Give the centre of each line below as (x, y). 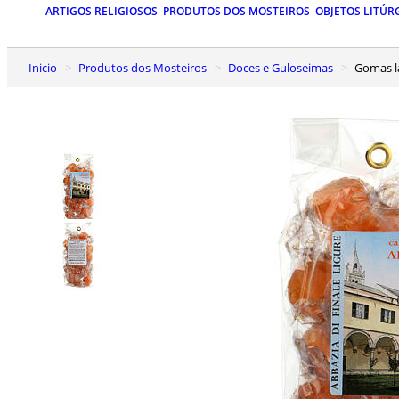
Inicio (45, 67)
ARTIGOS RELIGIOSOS (102, 12)
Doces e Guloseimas (285, 67)
